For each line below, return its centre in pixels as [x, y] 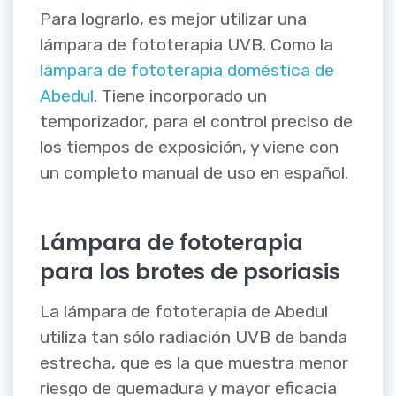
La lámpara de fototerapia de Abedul [184, 311]
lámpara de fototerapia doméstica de [187, 70]
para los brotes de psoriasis [190, 271]
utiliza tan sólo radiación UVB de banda [194, 337]
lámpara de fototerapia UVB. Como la [187, 44]
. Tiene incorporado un [180, 95]
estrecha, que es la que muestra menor [194, 362]
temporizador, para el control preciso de [196, 121]
